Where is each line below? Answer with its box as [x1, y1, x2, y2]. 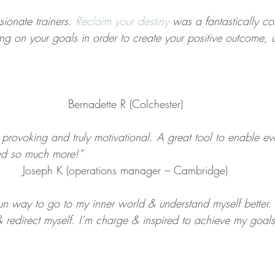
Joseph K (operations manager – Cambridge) [23, 163, 228, 177]
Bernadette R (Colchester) [68, 96, 183, 111]
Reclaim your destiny [76, 14, 169, 28]
